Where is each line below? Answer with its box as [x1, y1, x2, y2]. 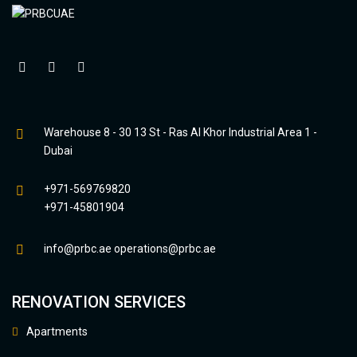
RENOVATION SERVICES [12, 292, 186, 312]
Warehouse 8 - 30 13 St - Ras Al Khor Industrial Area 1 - [44, 126, 317, 139]
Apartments [26, 325, 88, 339]
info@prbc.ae [44, 242, 112, 256]
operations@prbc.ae [114, 242, 216, 256]
